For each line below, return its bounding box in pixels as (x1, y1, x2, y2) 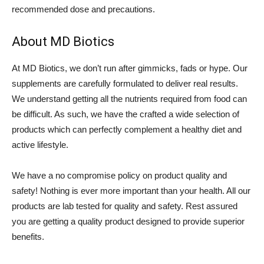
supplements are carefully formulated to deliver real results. (12, 78, 238, 88)
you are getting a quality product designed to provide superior (12, 216, 245, 226)
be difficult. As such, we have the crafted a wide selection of (12, 109, 239, 119)
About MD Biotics (12, 34, 114, 49)
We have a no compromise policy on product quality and (12, 170, 227, 180)
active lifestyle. (12, 140, 68, 150)
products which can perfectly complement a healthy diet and (12, 124, 242, 134)
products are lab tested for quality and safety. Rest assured (12, 201, 237, 211)
